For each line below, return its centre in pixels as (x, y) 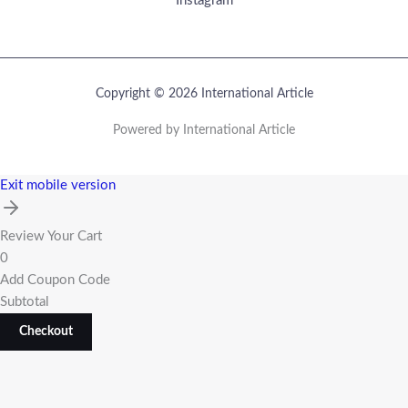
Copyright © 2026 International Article (204, 94)
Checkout (46, 332)
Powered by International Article (204, 131)
